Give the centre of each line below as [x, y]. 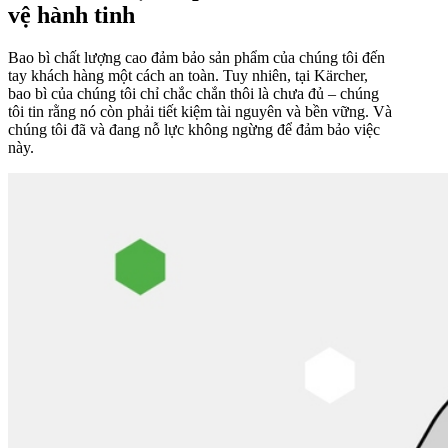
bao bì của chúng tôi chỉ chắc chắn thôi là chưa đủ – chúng [193, 93]
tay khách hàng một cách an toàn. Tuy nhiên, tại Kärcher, [188, 75]
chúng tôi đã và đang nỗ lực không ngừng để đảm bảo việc [194, 129]
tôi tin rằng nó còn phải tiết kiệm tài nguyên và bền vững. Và [200, 111]
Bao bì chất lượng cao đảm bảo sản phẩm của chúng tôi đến [196, 57]
